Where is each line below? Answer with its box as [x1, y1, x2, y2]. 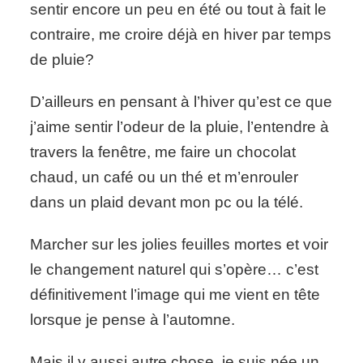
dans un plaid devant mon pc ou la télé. [30, 194, 304, 211]
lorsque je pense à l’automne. [30, 311, 236, 329]
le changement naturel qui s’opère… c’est [30, 261, 319, 279]
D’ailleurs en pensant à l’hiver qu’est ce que [30, 93, 333, 111]
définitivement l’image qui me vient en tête [30, 286, 321, 304]
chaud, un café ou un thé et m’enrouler [30, 169, 299, 186]
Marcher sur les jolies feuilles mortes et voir [30, 236, 329, 254]
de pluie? [30, 51, 95, 69]
